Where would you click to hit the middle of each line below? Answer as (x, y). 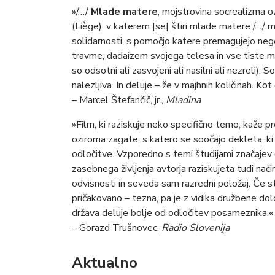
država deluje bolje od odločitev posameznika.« (172, 213)
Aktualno (105, 263)
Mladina (183, 100)
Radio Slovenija (196, 228)
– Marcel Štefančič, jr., (119, 100)
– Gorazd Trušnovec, (117, 228)
